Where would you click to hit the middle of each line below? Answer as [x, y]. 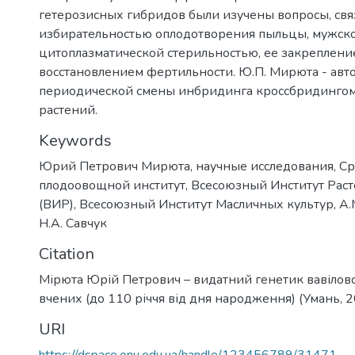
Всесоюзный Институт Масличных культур [206, 204]
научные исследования [265, 166]
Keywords [75, 140]
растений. [68, 110]
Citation [67, 254]
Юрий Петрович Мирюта [115, 166]
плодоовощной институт [112, 185]
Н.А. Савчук [73, 223]
